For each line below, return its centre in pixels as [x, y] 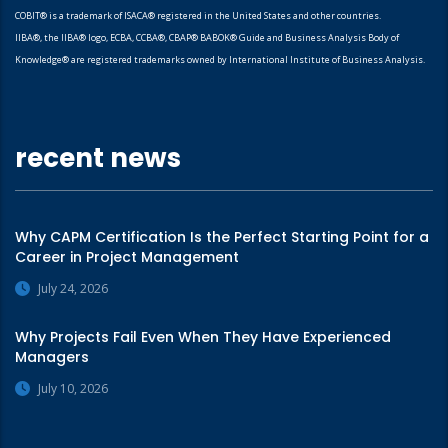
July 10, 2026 [73, 388]
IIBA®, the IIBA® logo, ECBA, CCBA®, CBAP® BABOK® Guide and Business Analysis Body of [207, 37]
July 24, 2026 [73, 288]
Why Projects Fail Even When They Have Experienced [203, 336]
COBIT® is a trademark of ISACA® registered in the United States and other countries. [198, 15]
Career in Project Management [127, 256]
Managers [52, 356]
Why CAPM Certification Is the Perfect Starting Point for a [222, 236]
